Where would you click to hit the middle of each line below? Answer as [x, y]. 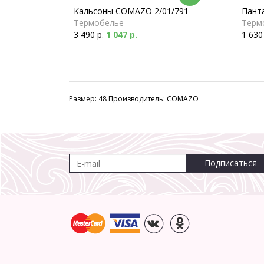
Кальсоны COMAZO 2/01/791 [131, 11]
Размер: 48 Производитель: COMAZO [134, 99]
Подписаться [231, 163]
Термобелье [99, 23]
